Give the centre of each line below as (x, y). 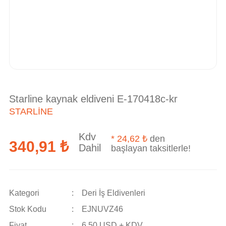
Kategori (24, 193)
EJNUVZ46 (102, 209)
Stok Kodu (28, 209)
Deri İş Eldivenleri (113, 193)
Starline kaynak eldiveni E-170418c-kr (93, 99)
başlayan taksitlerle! (151, 148)
